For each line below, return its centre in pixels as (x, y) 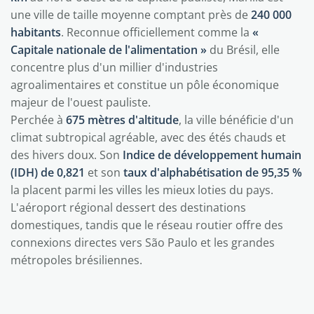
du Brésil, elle (243, 50)
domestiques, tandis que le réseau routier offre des (147, 225)
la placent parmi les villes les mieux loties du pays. (142, 190)
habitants (36, 32)
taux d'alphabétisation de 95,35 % (213, 172)
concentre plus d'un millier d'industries (114, 67)
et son (104, 172)
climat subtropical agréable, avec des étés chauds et (148, 137)
